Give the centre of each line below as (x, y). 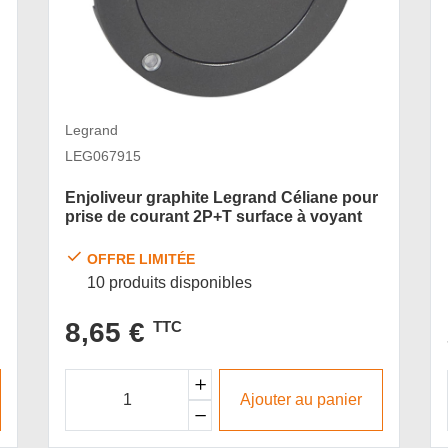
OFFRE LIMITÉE (141, 258)
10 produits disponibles (170, 282)
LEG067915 (103, 156)
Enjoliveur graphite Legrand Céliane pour (221, 197)
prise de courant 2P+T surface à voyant (213, 216)
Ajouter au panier (301, 400)
